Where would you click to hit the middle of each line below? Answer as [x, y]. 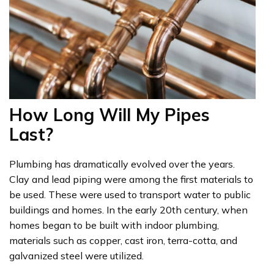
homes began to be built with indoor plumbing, [114, 225]
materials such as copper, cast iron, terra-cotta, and [123, 240]
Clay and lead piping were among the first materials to [131, 179]
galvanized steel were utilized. [78, 256]
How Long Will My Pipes [109, 115]
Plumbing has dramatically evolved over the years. [122, 164]
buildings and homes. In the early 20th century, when [128, 210]
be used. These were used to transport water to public [130, 194]
